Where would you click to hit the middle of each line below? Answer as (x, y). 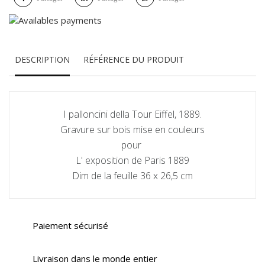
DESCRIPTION (42, 60)
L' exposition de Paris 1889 (132, 161)
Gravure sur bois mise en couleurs (132, 130)
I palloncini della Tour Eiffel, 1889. (132, 114)
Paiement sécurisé (70, 226)
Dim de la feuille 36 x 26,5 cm (132, 176)
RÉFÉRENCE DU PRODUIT (134, 60)
